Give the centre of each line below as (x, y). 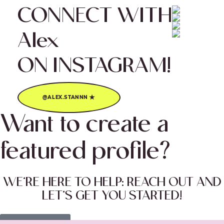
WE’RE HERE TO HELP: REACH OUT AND (112, 183)
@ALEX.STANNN (65, 97)
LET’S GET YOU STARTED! (112, 197)
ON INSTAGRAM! (94, 68)
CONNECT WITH (95, 18)
